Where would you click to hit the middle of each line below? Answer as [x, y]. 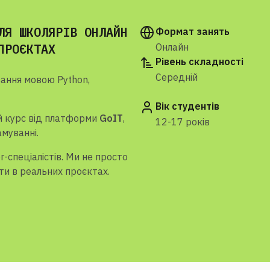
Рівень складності [199, 61]
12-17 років [183, 122]
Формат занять [193, 31]
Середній [177, 77]
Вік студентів [187, 106]
